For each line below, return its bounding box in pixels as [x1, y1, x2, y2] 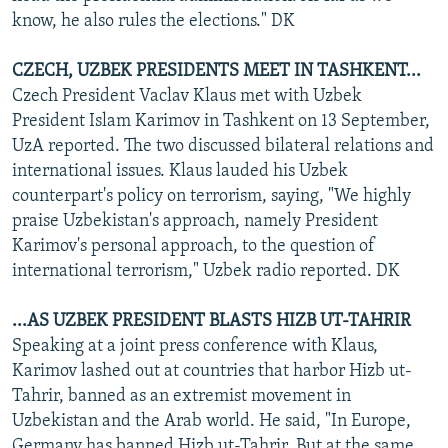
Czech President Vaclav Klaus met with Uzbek [12, 86, 362, 106]
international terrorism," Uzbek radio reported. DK [12, 261, 400, 281]
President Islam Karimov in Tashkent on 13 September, [12, 111, 430, 131]
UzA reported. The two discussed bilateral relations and [12, 136, 434, 156]
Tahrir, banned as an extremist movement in [12, 386, 351, 406]
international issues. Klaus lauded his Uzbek [12, 161, 348, 181]
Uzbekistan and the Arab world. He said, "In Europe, [12, 411, 411, 431]
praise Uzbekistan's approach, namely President [12, 211, 378, 231]
